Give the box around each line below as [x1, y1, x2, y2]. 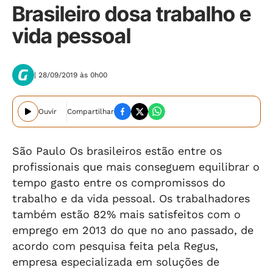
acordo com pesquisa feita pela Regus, [12, 239, 218, 252]
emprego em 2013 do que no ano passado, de [12, 224, 253, 236]
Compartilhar [67, 107, 114, 116]
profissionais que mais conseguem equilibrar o [12, 160, 260, 173]
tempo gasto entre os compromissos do [12, 176, 225, 189]
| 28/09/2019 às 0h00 [34, 71, 107, 79]
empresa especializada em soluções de [12, 255, 219, 268]
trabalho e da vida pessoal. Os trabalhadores [12, 192, 250, 205]
